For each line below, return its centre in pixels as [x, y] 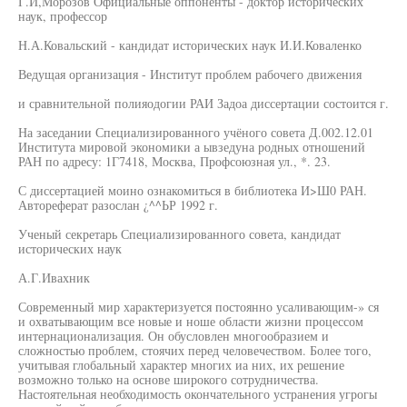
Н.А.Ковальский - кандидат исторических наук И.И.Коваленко [190, 45]
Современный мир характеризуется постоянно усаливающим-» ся [199, 307]
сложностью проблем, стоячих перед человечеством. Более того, [195, 350]
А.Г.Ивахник [54, 278]
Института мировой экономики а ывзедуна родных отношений [192, 147]
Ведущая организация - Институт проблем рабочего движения [190, 74]
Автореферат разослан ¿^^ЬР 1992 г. [118, 205]
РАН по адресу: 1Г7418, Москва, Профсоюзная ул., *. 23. [174, 161]
